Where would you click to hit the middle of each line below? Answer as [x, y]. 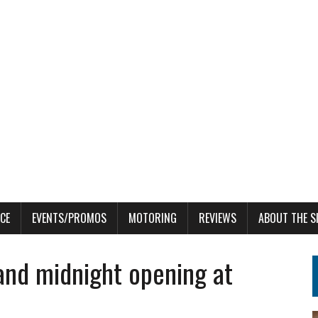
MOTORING [153, 218]
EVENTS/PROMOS [69, 218]
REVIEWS [218, 218]
